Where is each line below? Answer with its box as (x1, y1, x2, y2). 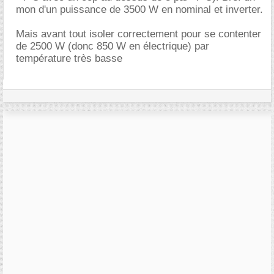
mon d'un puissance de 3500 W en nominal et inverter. (16, 4, 263, 15)
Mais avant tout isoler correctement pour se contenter (16, 28, 261, 40)
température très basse (16, 53, 122, 64)
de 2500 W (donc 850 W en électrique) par (16, 40, 209, 52)
